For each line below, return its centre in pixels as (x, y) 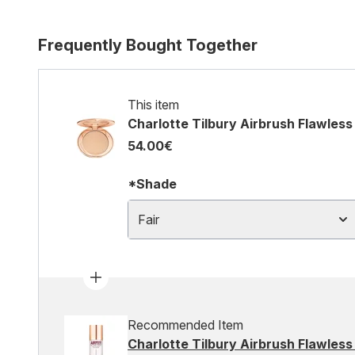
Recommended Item (185, 325)
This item (153, 105)
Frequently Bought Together (148, 45)
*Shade (152, 184)
